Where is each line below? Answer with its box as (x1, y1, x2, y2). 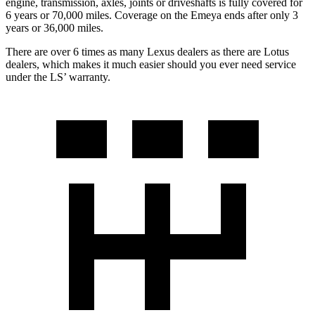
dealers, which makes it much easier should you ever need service (6, 58, 296, 70)
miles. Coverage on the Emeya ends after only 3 (83, 8, 298, 21)
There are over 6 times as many (6, 45, 144, 58)
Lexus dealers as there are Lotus (144, 45, 289, 58)
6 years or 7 (6, 8, 58, 21)
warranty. (66, 70, 110, 83)
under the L (6, 70, 57, 83)
